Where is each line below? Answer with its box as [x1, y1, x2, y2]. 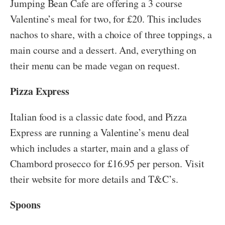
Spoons [10, 197, 44, 212]
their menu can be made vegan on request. [10, 59, 183, 73]
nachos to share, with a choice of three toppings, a [10, 28, 212, 42]
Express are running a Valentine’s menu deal [10, 126, 190, 140]
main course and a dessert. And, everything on [10, 43, 197, 57]
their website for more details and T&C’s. [10, 172, 178, 186]
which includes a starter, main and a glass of [10, 141, 189, 155]
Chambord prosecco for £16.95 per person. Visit [10, 157, 205, 171]
